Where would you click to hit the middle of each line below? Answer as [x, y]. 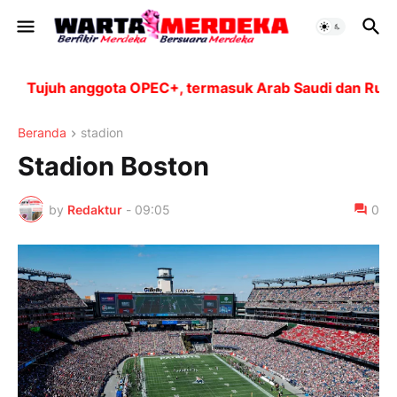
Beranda [42, 132]
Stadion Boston [113, 167]
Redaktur [95, 209]
